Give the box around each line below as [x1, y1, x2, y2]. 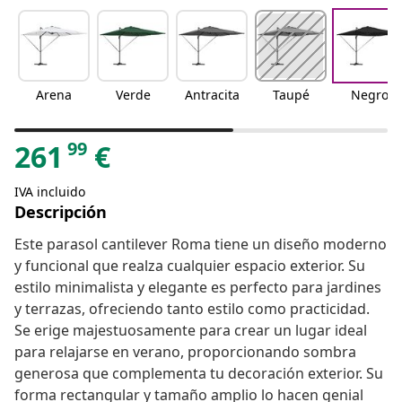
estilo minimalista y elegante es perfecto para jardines [14, 277, 381, 298]
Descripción [14, 201, 107, 223]
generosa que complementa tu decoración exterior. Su [14, 363, 383, 384]
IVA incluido [14, 183, 85, 201]
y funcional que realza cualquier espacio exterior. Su [14, 256, 365, 276]
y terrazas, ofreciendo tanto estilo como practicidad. [14, 299, 370, 319]
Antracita [184, 86, 240, 104]
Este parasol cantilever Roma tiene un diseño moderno [14, 234, 387, 255]
